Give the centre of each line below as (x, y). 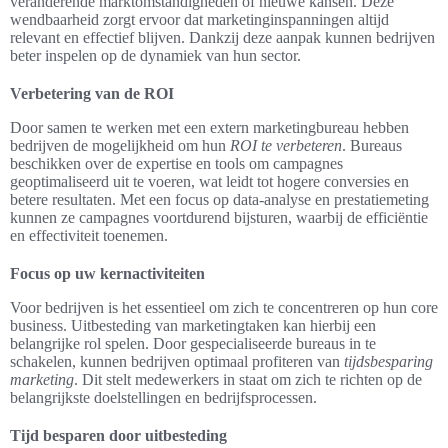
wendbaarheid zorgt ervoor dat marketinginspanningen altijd (199, 20)
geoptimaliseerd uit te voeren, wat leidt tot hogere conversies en (209, 182)
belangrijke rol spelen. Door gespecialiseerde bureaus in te (193, 344)
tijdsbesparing (388, 362)
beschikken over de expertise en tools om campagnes (176, 164)
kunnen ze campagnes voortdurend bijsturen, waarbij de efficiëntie (219, 218)
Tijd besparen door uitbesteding (118, 436)
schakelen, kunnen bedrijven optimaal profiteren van (177, 362)
